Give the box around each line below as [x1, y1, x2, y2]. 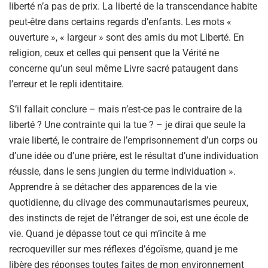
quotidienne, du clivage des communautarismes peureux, [9, 196, 248, 208]
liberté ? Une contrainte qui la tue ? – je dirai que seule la [9, 118, 246, 130]
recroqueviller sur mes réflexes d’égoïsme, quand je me [9, 243, 237, 255]
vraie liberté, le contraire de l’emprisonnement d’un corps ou [9, 134, 258, 146]
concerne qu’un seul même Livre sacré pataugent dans [9, 62, 238, 74]
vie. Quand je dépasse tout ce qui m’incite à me [9, 227, 206, 239]
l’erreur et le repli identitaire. [9, 78, 124, 90]
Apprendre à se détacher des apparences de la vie [9, 181, 217, 193]
